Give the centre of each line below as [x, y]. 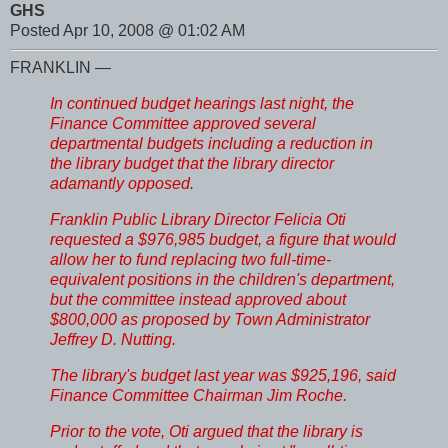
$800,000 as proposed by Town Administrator [210, 320]
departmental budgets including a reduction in [211, 144]
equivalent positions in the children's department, [222, 280]
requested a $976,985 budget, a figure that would [223, 240]
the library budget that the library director [192, 164]
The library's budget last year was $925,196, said [223, 375]
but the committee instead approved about [198, 300]
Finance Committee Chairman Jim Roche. [198, 395]
